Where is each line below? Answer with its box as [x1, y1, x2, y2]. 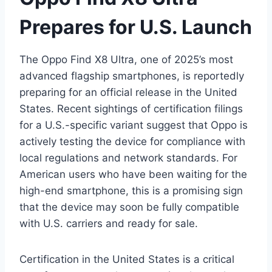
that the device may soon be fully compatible [19, 200, 239, 213]
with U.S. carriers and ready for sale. [19, 217, 198, 229]
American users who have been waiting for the [19, 168, 247, 180]
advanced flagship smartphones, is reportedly [19, 69, 244, 82]
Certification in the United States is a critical [19, 253, 234, 265]
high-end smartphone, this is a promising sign [19, 184, 243, 197]
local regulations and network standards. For [19, 151, 237, 164]
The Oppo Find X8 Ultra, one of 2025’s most [19, 53, 233, 66]
